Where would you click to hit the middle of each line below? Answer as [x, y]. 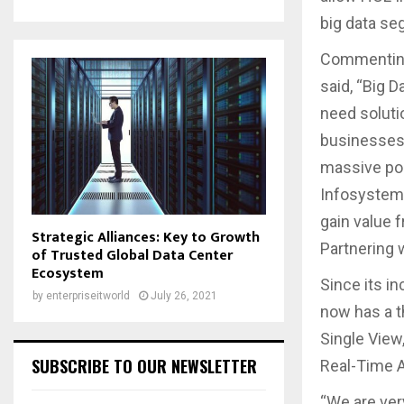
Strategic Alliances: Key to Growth [146, 237]
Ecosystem [68, 273]
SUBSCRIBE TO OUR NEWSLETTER [144, 366]
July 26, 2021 [184, 295]
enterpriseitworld [88, 295]
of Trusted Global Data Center [132, 255]
